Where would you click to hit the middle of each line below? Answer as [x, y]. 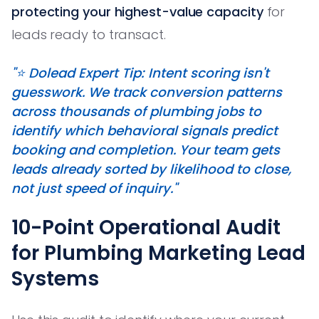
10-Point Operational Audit [146, 227]
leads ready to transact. [89, 34]
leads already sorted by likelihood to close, [151, 169]
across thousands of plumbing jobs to [136, 111]
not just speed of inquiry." [94, 188]
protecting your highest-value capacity [137, 11]
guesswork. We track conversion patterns [147, 92]
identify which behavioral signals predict [145, 130]
